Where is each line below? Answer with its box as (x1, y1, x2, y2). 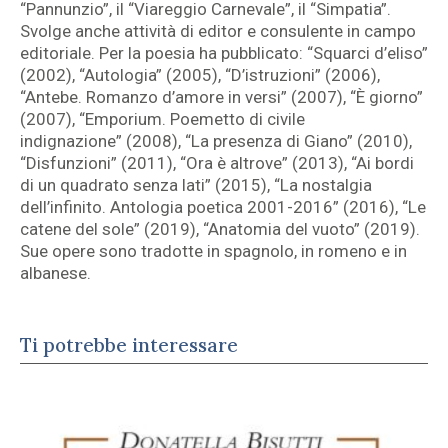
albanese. (20, 263, 91, 284)
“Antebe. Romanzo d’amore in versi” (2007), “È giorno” (20, 87, 423, 108)
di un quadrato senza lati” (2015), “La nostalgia (20, 175, 372, 196)
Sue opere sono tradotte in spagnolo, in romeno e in (20, 241, 407, 262)
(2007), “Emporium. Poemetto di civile (20, 109, 305, 130)
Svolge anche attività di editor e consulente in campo (20, 21, 416, 42)
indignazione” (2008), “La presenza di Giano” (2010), (20, 131, 412, 152)
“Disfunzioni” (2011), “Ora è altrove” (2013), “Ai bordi (20, 153, 414, 174)
